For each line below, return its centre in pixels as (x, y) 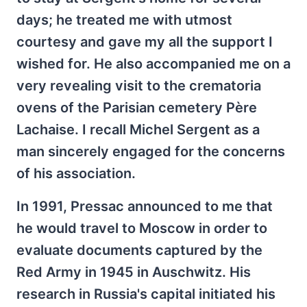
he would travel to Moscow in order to (142, 228)
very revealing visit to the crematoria (139, 86)
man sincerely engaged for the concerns (151, 151)
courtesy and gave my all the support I (145, 42)
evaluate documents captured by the (139, 250)
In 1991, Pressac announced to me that (145, 206)
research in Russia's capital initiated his (146, 294)
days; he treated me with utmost (124, 20)
